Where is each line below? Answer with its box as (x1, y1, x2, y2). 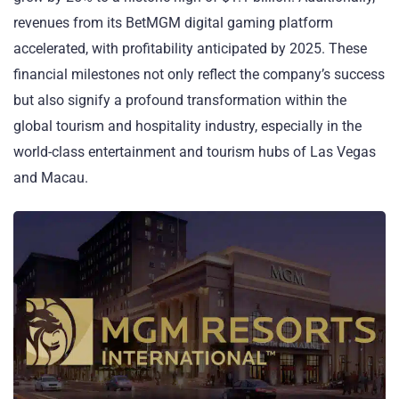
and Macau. (13, 169, 88, 186)
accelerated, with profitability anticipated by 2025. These (13, 40, 367, 57)
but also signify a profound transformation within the (13, 92, 346, 109)
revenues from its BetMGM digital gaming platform (13, 14, 333, 31)
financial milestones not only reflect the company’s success (13, 66, 385, 83)
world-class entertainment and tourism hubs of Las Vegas (13, 143, 376, 160)
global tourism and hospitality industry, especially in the (13, 118, 362, 134)
